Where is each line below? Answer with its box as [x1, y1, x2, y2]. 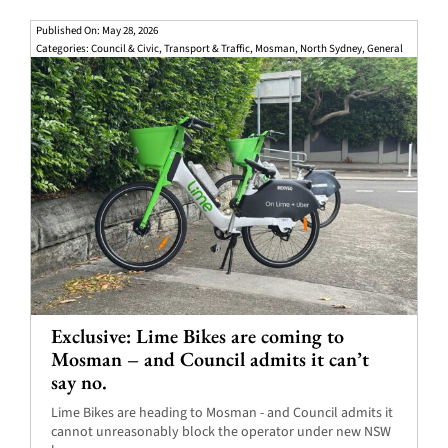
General [366, 40, 403, 56]
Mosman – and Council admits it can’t [50, 345, 369, 372]
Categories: [35, 40, 91, 56]
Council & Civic [90, 40, 159, 56]
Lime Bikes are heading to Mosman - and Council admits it [50, 402, 393, 423]
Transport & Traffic [163, 40, 250, 56]
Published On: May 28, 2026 [35, 22, 158, 38]
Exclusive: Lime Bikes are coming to [50, 322, 344, 349]
